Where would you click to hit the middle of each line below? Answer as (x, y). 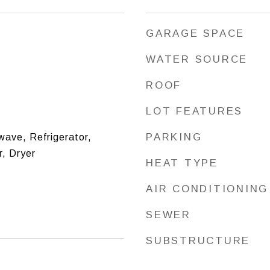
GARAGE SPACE (195, 33)
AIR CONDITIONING (207, 189)
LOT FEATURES (194, 111)
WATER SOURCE (197, 59)
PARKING (174, 137)
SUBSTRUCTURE (198, 241)
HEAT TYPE (182, 163)
